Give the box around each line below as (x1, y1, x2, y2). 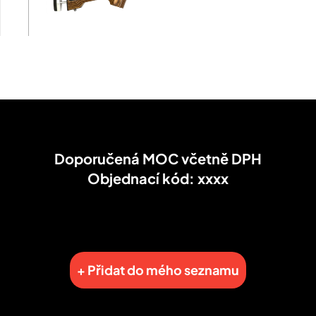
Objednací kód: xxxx (87, 169, 229, 188)
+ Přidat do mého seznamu (77, 262, 239, 279)
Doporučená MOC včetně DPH (54, 150, 262, 168)
